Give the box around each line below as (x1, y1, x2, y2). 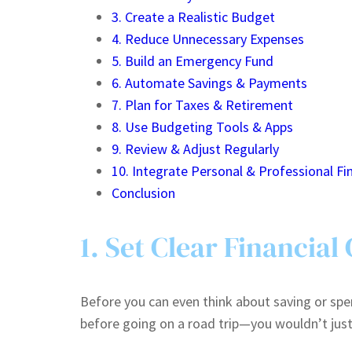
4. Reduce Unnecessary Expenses (112, 30, 304, 49)
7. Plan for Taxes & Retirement (112, 96, 293, 115)
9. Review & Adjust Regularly (112, 140, 279, 159)
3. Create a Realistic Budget (112, 8, 275, 27)
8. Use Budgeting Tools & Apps (112, 118, 293, 137)
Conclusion (112, 184, 175, 203)
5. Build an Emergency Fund (112, 52, 273, 71)
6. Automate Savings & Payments (112, 74, 307, 93)
